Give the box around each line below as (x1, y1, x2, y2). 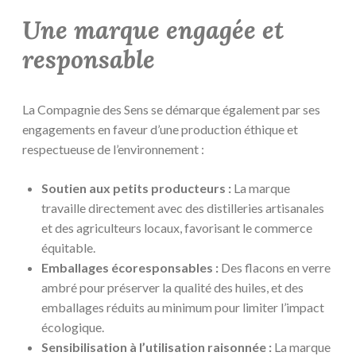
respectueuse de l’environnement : (22, 141, 204, 157)
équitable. (41, 240, 95, 256)
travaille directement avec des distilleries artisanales (41, 200, 324, 216)
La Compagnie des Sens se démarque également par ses (22, 102, 320, 118)
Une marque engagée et (22, 14, 284, 47)
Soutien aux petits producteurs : (41, 180, 231, 196)
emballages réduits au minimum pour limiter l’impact (41, 300, 324, 315)
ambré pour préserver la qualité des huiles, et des (41, 280, 304, 296)
